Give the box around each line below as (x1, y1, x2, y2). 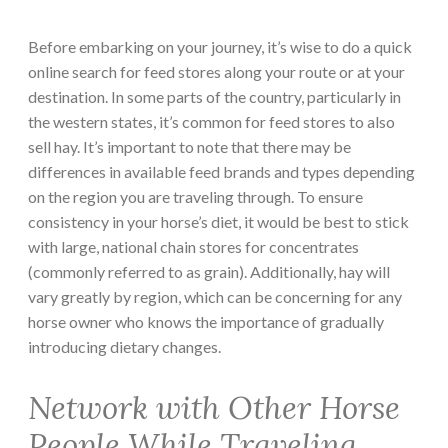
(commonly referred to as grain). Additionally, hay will (28, 262, 390, 282)
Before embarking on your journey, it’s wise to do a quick (28, 37, 412, 57)
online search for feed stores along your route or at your (28, 62, 405, 82)
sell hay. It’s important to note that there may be (28, 137, 351, 157)
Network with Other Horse (28, 388, 400, 429)
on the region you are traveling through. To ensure (28, 187, 363, 207)
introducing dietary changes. (28, 337, 221, 357)
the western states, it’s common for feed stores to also (28, 112, 395, 132)
